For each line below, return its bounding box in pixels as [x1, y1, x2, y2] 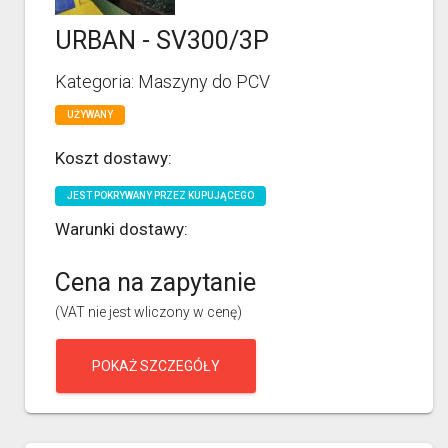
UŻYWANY [67, 108, 113, 120]
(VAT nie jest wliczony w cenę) [55, 303, 242, 320]
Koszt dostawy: [55, 147, 172, 168]
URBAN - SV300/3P [55, 25, 269, 55]
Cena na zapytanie [55, 267, 256, 297]
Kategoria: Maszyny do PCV [55, 70, 270, 92]
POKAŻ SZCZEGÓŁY [92, 357, 220, 374]
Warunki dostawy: [55, 218, 188, 239]
